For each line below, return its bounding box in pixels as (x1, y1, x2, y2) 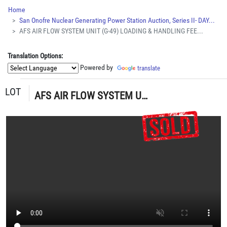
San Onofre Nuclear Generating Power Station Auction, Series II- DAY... (19, 16, 215, 25)
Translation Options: (8, 52, 63, 60)
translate (137, 64, 160, 72)
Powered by (80, 63, 115, 72)
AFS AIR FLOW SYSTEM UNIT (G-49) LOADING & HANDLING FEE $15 (141, 90, 147, 102)
